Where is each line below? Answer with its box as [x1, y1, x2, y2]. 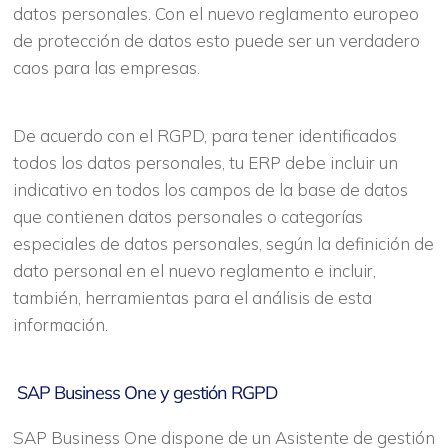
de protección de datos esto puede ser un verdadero [12, 30, 420, 51]
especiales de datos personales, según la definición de [12, 233, 434, 254]
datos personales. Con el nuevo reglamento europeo [12, 3, 419, 24]
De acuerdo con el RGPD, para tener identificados [12, 125, 397, 146]
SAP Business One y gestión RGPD [12, 381, 277, 404]
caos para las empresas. [12, 57, 200, 78]
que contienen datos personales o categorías [12, 206, 363, 227]
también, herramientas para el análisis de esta [12, 287, 372, 308]
